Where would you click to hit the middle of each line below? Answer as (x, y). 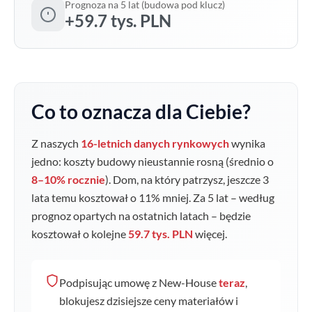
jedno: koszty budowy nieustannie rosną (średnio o (153, 161)
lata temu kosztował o (85, 197)
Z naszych (56, 143)
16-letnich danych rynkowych (155, 143)
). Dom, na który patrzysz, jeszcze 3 (187, 179)
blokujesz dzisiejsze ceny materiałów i (149, 301)
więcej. (210, 234)
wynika (247, 143)
